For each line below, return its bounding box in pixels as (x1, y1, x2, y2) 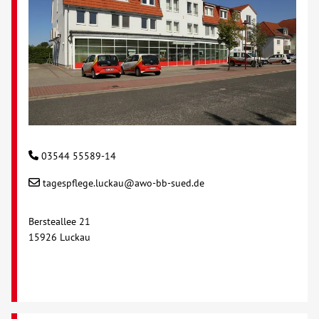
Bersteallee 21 (28, 214, 90, 228)
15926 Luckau (28, 230, 90, 244)
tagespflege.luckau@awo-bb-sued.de (43, 176, 204, 189)
